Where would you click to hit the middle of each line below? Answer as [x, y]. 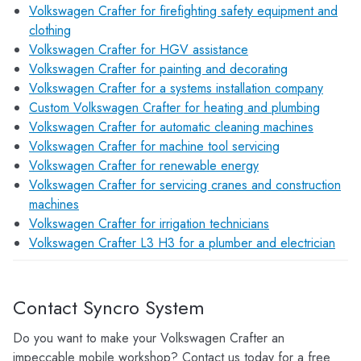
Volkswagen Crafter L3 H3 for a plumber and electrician [182, 243]
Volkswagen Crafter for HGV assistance [139, 50]
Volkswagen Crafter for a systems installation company [176, 88]
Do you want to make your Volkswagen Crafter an [149, 338]
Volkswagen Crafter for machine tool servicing [154, 146]
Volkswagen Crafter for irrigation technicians [149, 224]
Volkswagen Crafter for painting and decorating [158, 69]
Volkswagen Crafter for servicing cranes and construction [185, 185]
